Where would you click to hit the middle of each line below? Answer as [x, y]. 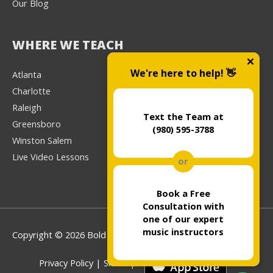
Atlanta [27, 75]
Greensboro [37, 124]
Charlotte [31, 91]
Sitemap [120, 263]
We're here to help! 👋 [183, 73]
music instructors [183, 232]
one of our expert [183, 219]
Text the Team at [183, 116]
